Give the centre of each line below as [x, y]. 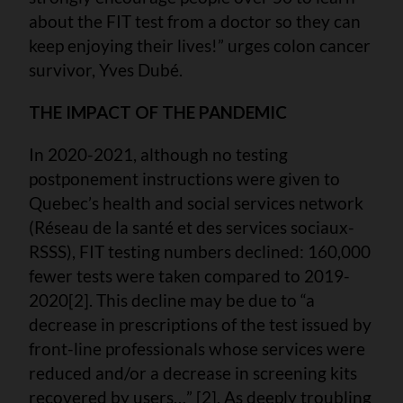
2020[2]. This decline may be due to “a [172, 300]
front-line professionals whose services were [197, 348]
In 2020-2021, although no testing [158, 154]
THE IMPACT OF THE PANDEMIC [158, 112]
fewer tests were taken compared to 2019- [189, 275]
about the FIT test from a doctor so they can [195, 21]
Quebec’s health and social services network [196, 202]
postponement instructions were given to [184, 178]
